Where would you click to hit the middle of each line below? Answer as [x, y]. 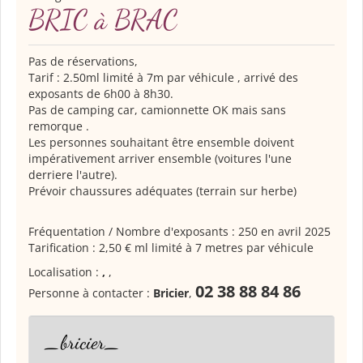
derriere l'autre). [73, 174]
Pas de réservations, [83, 61]
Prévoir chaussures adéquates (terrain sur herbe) [162, 190]
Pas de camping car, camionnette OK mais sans [157, 109]
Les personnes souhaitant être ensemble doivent [161, 142]
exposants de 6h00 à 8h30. [101, 93]
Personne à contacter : [91, 293]
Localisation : [65, 271]
